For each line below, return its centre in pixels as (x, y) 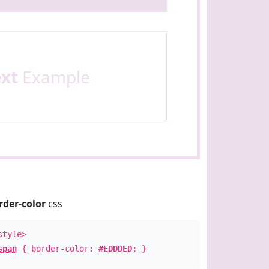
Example (54, 77)
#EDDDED (115, 249)
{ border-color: (57, 249)
